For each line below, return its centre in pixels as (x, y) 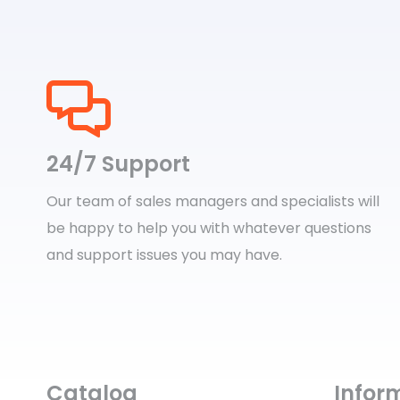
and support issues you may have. (166, 255)
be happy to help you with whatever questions (209, 228)
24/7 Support (118, 164)
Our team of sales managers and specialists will (213, 201)
